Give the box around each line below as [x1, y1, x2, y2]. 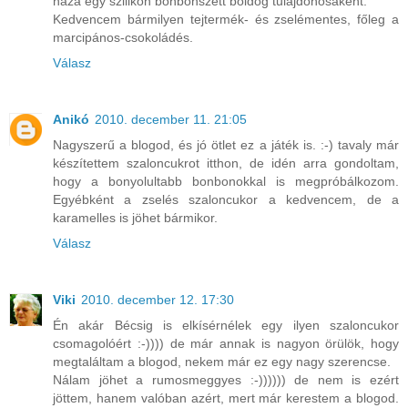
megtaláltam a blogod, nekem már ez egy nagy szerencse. [53, 354, 391, 370]
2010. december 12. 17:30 [81, 292, 234, 308]
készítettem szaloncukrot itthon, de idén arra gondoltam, [53, 156, 399, 171]
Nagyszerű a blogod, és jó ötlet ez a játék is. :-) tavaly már [53, 138, 399, 153]
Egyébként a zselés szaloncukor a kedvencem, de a [53, 192, 399, 208]
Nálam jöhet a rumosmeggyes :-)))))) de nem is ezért [53, 372, 399, 388]
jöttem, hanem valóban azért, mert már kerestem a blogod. [53, 391, 399, 406]
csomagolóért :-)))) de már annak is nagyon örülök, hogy [53, 336, 399, 352]
